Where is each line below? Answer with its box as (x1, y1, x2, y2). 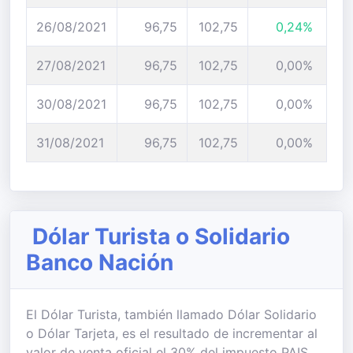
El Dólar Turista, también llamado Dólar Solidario (26, 307, 317, 322)
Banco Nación (26, 249, 173, 276)
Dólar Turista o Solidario (32, 223, 290, 250)
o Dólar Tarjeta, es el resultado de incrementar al (26, 325, 318, 341)
